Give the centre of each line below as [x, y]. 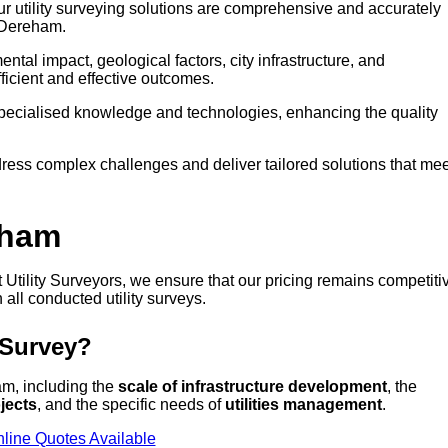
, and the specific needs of [131, 405]
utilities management [303, 405]
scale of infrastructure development [252, 387]
